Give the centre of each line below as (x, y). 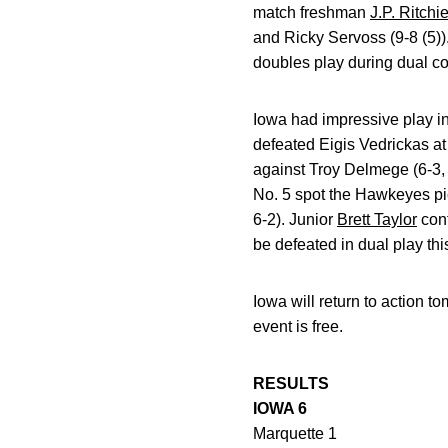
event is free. (298, 326)
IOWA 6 (280, 408)
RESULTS (291, 383)
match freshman (311, 12)
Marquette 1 (295, 433)
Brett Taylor (377, 219)
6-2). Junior (295, 219)
